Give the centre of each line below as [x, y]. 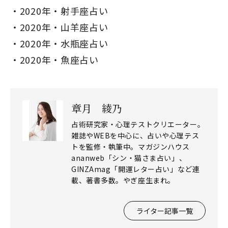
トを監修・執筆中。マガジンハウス [131, 147]
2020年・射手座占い [64, 11]
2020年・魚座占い [59, 60]
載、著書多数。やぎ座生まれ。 [123, 180]
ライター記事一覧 [165, 211]
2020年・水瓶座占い [64, 43]
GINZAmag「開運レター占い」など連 [136, 169]
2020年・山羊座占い [64, 27]
